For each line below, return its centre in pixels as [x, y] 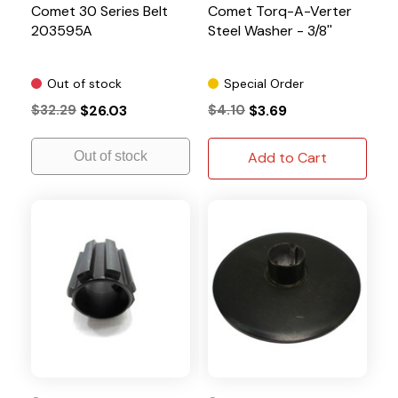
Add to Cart [287, 157]
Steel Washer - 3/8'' [270, 30]
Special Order [264, 83]
